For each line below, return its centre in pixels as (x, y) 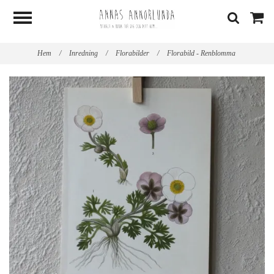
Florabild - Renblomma (202, 53)
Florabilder (133, 53)
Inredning (84, 53)
